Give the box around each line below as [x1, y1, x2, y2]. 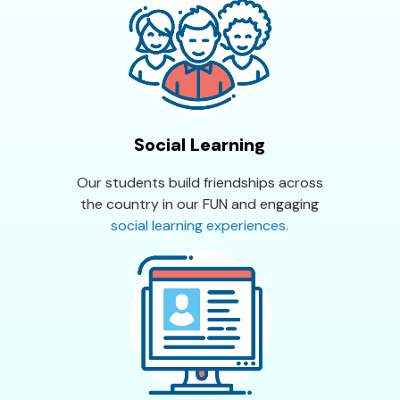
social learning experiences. [111, 215, 289, 235]
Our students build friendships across [76, 172, 323, 192]
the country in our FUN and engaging [80, 194, 320, 213]
